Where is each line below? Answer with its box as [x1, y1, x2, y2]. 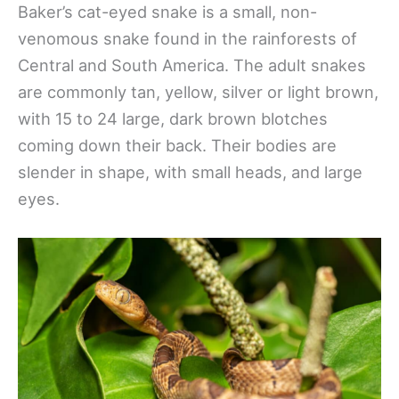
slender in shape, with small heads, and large [18, 161, 362, 182]
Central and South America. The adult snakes [18, 54, 366, 75]
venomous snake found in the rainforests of [18, 28, 357, 48]
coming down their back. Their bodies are [18, 134, 337, 155]
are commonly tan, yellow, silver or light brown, [18, 81, 379, 102]
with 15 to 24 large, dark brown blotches [18, 108, 328, 128]
